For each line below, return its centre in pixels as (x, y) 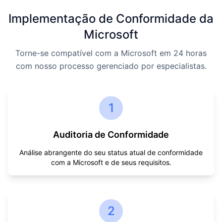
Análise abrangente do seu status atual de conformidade (111, 152)
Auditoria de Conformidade (111, 135)
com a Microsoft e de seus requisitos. (111, 162)
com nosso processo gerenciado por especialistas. (111, 66)
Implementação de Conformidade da (111, 19)
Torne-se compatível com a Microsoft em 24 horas (111, 53)
